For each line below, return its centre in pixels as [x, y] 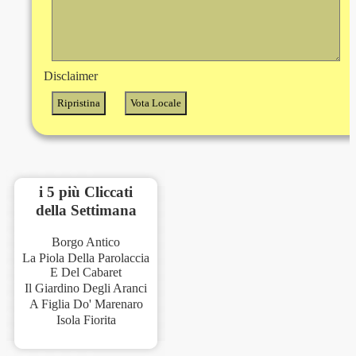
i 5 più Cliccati [86, 192]
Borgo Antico [86, 242]
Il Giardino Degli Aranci [86, 288]
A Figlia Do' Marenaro [86, 304]
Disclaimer [70, 75]
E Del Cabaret [86, 273]
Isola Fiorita [86, 320]
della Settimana [86, 210]
